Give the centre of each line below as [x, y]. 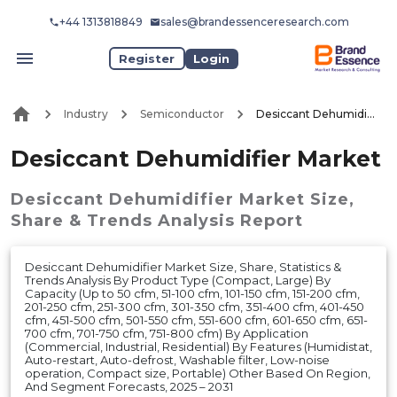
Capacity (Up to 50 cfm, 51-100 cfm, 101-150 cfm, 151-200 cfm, [192, 293]
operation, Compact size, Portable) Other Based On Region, [198, 373]
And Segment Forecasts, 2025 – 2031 [129, 386]
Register [147, 58]
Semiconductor [182, 114]
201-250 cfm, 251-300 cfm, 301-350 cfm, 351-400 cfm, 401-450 [195, 306]
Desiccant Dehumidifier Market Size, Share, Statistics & [183, 266]
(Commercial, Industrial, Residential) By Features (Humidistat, [198, 346]
